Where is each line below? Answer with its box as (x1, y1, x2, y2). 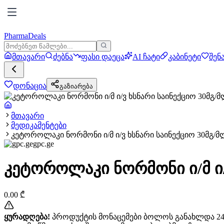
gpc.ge (33, 139, 54, 148)
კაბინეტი (168, 52, 201, 61)
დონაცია (13, 81, 46, 90)
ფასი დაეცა (81, 52, 124, 61)
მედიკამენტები (11, 121, 66, 129)
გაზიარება (59, 82, 93, 90)
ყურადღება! (4, 212, 50, 221)
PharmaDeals (4, 31, 46, 40)
